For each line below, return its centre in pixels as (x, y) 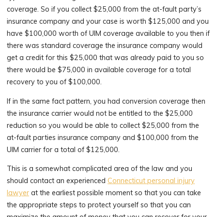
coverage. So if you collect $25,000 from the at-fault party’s (104, 9)
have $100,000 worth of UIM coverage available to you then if (108, 33)
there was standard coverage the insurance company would (105, 46)
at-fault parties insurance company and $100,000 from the (103, 137)
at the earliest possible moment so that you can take (115, 193)
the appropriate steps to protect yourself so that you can (99, 205)
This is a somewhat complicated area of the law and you (100, 168)
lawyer (18, 193)
